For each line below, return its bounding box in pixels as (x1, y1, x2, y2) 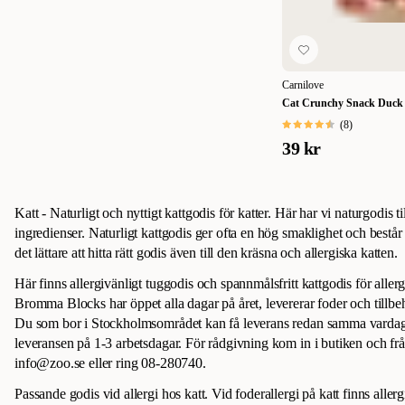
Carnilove (282, 79, 324, 92)
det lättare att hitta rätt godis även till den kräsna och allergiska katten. (14, 245, 398, 261)
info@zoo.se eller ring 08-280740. (14, 355, 206, 372)
